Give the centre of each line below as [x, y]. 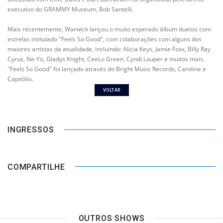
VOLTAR [111, 90]
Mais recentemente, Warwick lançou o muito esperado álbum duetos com [109, 29]
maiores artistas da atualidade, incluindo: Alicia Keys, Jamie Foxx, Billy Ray [109, 49]
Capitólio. [20, 79]
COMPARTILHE [37, 167]
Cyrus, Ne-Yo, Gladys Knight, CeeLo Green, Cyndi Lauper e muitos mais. [106, 59]
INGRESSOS [31, 130]
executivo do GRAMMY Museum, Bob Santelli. [70, 9]
